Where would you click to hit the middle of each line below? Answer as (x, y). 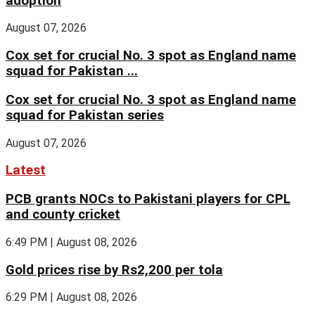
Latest (26, 171)
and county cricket (63, 215)
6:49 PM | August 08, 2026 (71, 242)
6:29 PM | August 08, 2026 (71, 297)
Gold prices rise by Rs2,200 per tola (114, 270)
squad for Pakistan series (85, 115)
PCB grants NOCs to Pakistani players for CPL (148, 199)
